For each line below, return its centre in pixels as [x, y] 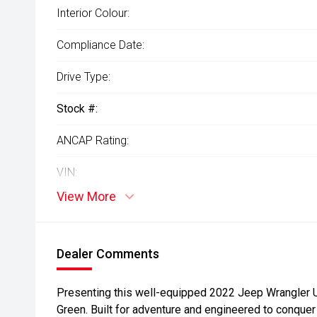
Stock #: [77, 109]
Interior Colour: [93, 13]
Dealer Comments [108, 254]
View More [86, 196]
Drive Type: [83, 77]
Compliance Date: [100, 45]
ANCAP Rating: [93, 140]
